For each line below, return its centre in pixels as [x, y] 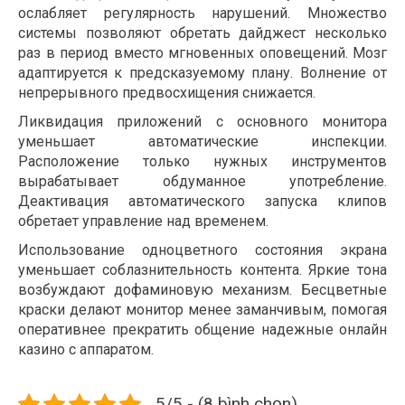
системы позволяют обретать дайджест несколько [202, 33]
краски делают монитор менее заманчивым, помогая [202, 310]
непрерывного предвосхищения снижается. [167, 93]
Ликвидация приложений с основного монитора [202, 122]
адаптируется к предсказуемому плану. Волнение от [202, 73]
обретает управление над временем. [143, 221]
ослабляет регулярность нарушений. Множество [202, 14]
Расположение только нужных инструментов [202, 162]
